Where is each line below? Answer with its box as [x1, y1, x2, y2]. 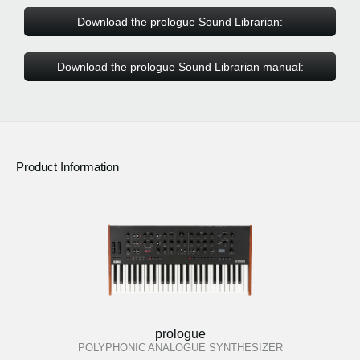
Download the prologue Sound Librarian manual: [56, 59, 304, 73]
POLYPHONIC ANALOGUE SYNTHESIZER [77, 341, 283, 354]
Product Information [16, 160, 119, 174]
